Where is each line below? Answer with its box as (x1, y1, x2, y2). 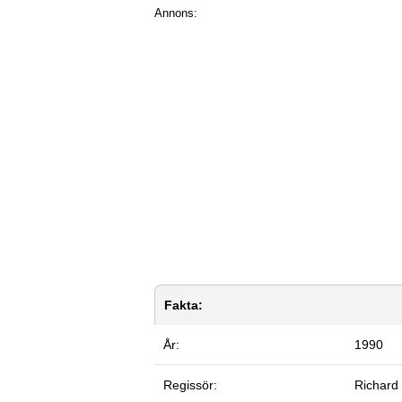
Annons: (154, 5, 197, 20)
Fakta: (164, 297, 203, 312)
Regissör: (163, 377, 217, 392)
